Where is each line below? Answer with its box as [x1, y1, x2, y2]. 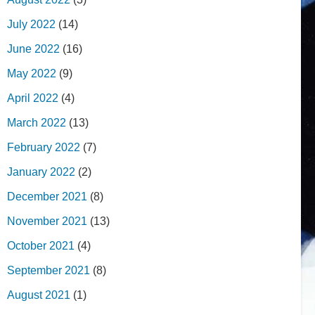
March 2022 [7, 116, 66, 129]
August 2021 [7, 288, 70, 301]
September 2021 [7, 264, 90, 276]
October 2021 [7, 239, 75, 252]
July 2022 [7, 18, 56, 30]
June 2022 [7, 42, 60, 55]
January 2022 [7, 165, 75, 178]
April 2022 [7, 91, 58, 104]
